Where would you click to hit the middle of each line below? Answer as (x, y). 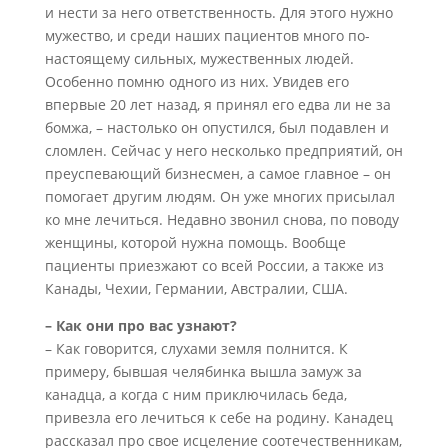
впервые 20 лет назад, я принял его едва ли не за (217, 104)
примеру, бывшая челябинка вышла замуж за (203, 371)
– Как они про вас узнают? (140, 325)
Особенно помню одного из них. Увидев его (196, 81)
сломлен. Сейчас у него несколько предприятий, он (223, 150)
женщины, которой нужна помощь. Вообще (195, 242)
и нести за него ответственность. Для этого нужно (218, 12)
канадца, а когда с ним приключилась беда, (195, 394)
